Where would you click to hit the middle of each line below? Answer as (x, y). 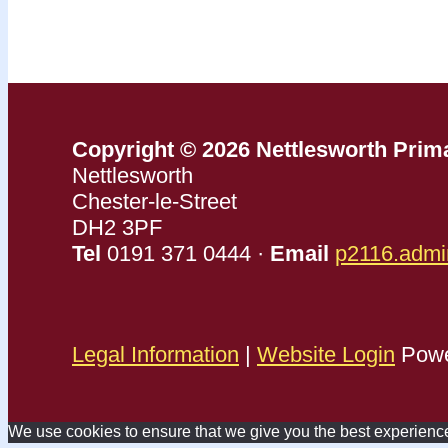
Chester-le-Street (154, 202)
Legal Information (155, 354)
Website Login (326, 354)
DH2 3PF (117, 228)
